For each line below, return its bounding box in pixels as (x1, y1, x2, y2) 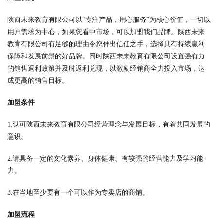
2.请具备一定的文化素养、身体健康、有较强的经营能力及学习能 (7, 155, 203, 162)
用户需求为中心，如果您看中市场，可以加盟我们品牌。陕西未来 (7, 28, 205, 36)
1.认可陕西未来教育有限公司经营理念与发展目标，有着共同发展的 (7, 121, 210, 128)
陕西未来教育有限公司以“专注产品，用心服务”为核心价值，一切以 (7, 16, 211, 23)
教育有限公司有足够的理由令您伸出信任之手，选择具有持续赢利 (7, 40, 205, 48)
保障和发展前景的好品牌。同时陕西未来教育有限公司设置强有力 (7, 53, 205, 60)
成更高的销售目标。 (7, 77, 69, 84)
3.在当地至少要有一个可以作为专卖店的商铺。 (7, 189, 149, 196)
